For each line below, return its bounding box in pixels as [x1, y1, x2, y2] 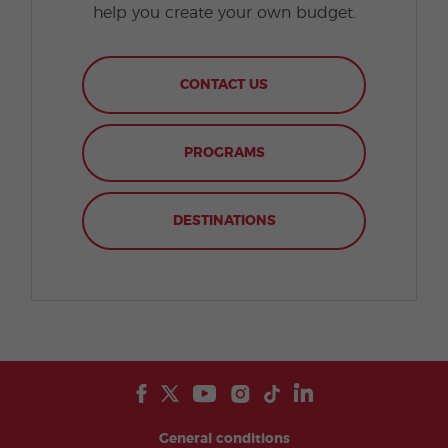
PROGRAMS [183, 146, 265, 160]
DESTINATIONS [172, 214, 276, 228]
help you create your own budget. [92, 5, 356, 21]
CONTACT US [180, 78, 268, 92]
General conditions [158, 432, 290, 446]
